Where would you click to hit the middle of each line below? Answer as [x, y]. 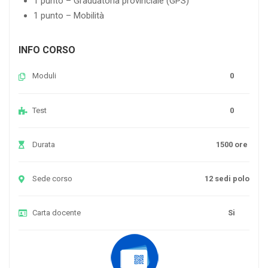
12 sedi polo [227, 178]
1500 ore [232, 144]
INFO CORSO [47, 50]
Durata [44, 144]
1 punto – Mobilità [69, 16]
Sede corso [52, 178]
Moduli [44, 76]
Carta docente [57, 212]
